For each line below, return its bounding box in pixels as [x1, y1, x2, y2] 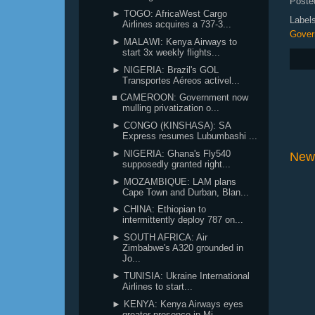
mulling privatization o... [122, 103, 220, 114]
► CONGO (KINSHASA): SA [112, 120, 231, 131]
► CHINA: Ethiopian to [112, 204, 207, 215]
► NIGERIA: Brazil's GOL [112, 64, 219, 75]
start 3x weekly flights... [122, 46, 221, 58]
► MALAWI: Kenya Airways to [112, 36, 238, 47]
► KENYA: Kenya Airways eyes [112, 298, 244, 309]
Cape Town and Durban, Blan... [122, 186, 250, 198]
